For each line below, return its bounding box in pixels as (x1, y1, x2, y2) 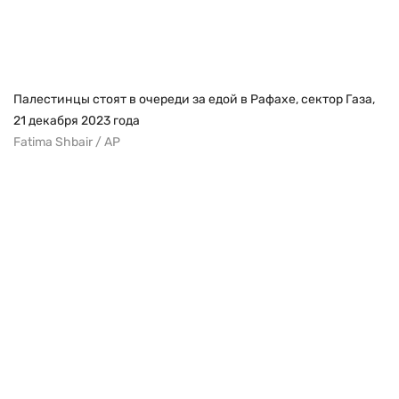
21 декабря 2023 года (13, 112, 140, 128)
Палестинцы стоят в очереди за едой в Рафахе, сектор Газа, (13, 91, 375, 107)
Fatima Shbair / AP (13, 134, 120, 150)
